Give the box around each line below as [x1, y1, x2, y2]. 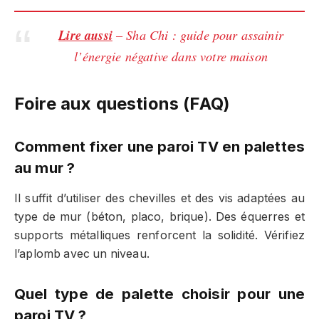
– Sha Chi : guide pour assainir [112, 26, 283, 43]
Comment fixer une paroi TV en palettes [14, 137, 305, 155]
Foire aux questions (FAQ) [14, 93, 230, 115]
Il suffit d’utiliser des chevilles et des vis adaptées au [14, 192, 305, 206]
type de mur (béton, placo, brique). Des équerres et [14, 210, 305, 224]
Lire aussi [58, 25, 113, 44]
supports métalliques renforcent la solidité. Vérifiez [14, 229, 305, 243]
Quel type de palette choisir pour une [14, 284, 305, 303]
